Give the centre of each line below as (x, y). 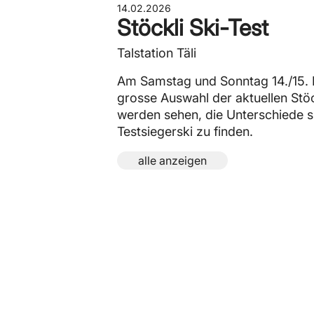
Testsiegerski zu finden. (185, 131)
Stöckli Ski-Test (193, 28)
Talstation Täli (157, 53)
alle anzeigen (172, 161)
